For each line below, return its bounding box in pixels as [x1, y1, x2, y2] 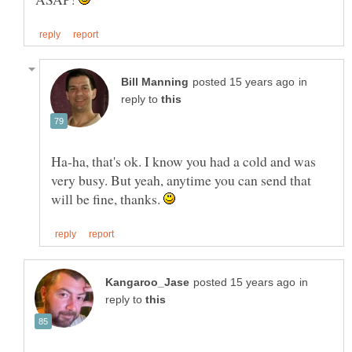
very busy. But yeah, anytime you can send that [51, 170, 311, 190]
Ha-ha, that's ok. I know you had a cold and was [51, 152, 316, 171]
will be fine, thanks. [51, 189, 163, 209]
